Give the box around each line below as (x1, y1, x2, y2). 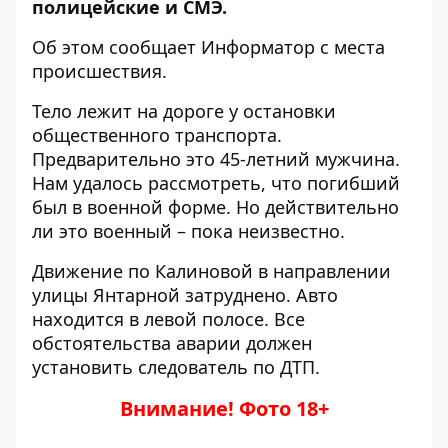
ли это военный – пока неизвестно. (32, 219, 345, 243)
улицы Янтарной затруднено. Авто (32, 283, 338, 307)
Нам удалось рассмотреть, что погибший (32, 171, 400, 195)
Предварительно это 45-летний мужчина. (32, 147, 400, 171)
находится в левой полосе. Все (32, 307, 305, 331)
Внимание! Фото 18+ (119, 395, 329, 422)
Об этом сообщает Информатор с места (32, 35, 385, 59)
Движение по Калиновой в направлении (32, 259, 391, 283)
